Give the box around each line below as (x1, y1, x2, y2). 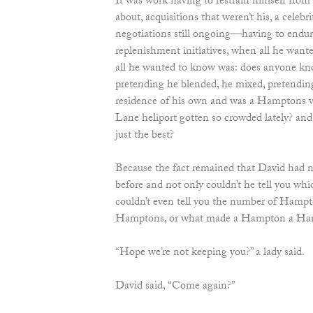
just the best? (115, 126, 174, 146)
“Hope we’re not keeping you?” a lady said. (115, 244, 305, 263)
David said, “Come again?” (115, 277, 235, 297)
